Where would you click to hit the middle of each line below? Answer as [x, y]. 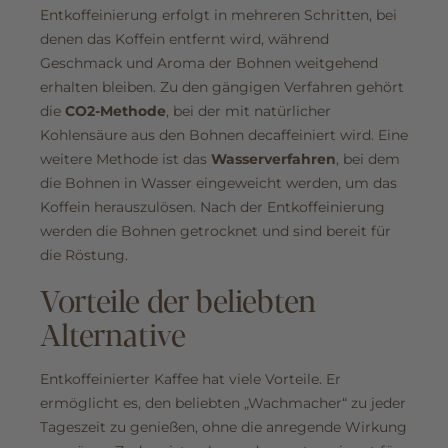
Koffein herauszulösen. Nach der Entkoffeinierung [212, 207]
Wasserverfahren [273, 159]
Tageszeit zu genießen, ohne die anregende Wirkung [223, 427]
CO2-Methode [115, 111]
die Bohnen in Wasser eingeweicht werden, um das [218, 183]
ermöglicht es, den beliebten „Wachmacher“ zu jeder [223, 403]
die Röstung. [84, 255]
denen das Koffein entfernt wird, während [184, 39]
